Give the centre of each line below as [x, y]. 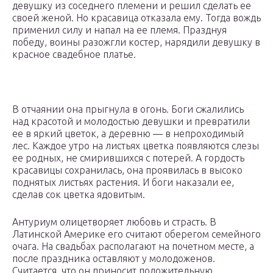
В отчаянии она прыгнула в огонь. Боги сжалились [128, 109]
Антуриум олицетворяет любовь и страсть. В [114, 222]
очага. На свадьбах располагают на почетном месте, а [133, 246]
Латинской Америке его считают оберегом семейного [136, 234]
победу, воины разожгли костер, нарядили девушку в [136, 42]
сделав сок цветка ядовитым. [79, 195]
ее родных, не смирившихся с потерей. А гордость [128, 158]
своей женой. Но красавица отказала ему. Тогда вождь [136, 18]
